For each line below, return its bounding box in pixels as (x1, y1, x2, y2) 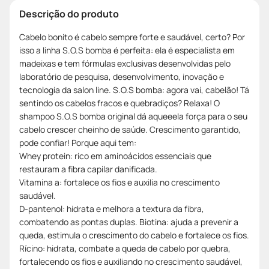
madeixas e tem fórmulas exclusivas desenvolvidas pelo (19, 57, 231, 69)
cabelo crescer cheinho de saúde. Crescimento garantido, (19, 123, 241, 135)
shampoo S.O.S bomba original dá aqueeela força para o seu (19, 110, 247, 122)
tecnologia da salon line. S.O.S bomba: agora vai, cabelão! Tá (19, 83, 249, 95)
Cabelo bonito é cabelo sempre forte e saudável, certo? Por (19, 31, 245, 43)
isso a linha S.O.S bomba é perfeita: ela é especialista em (19, 44, 235, 56)
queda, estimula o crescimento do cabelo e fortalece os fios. (19, 229, 249, 241)
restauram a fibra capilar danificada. (19, 163, 157, 175)
